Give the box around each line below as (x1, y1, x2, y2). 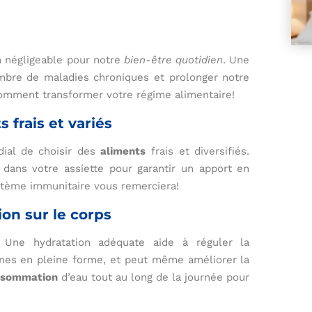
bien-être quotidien (124, 54, 224, 67)
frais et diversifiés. (146, 145, 250, 158)
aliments (100, 145, 146, 158)
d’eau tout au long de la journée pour (57, 271, 250, 284)
